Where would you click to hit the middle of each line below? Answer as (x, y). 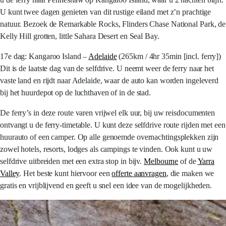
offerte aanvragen (139, 173)
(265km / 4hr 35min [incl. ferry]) (169, 56)
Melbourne (161, 161)
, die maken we (190, 173)
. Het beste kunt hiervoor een (66, 173)
